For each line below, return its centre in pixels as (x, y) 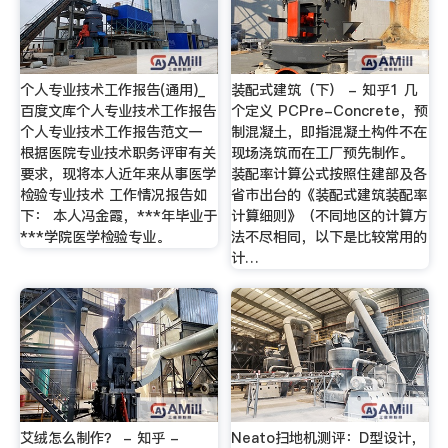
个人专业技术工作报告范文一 (110, 131)
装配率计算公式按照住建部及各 (329, 173)
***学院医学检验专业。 (94, 236)
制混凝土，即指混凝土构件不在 (329, 131)
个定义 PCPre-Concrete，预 (330, 110)
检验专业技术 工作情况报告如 (113, 194)
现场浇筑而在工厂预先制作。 (322, 152)
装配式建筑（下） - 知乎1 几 (325, 89)
